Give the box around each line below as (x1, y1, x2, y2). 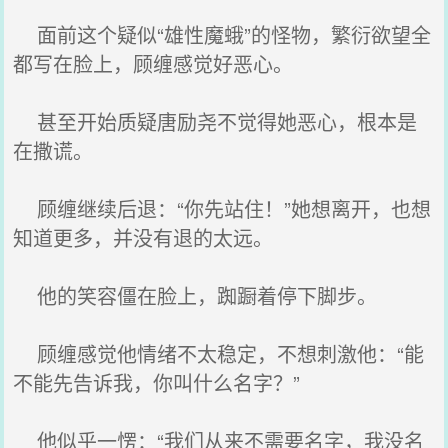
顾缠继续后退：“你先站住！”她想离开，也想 (13, 194, 432, 223)
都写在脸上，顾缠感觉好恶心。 (13, 49, 294, 78)
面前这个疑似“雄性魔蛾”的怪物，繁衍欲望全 (13, 20, 432, 49)
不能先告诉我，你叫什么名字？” (13, 368, 301, 397)
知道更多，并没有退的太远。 (13, 223, 274, 252)
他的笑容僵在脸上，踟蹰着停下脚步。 (13, 281, 378, 310)
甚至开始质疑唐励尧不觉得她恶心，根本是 (13, 107, 418, 136)
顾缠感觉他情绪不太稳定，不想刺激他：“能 (13, 339, 425, 368)
